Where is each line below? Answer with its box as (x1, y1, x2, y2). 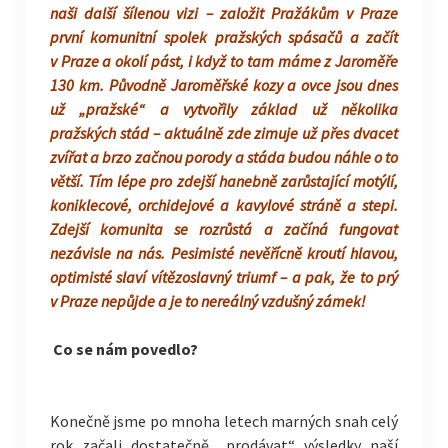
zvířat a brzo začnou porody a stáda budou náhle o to (49, 147, 399, 167)
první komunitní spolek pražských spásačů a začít (49, 27, 399, 47)
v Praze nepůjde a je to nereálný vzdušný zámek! (49, 291, 366, 311)
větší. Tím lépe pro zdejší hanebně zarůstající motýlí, (49, 171, 399, 191)
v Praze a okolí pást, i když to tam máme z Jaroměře (49, 51, 399, 71)
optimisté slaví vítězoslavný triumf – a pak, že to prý (49, 267, 399, 287)
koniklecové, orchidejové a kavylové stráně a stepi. (49, 195, 399, 215)
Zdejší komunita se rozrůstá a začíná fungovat (49, 219, 399, 239)
